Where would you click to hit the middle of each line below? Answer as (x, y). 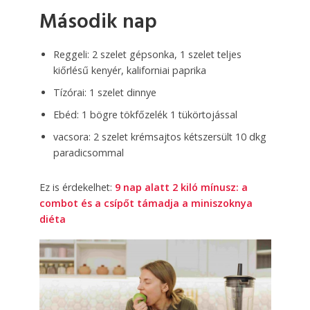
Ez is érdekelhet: (77, 187)
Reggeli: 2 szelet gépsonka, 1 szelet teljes (147, 55)
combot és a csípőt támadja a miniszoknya (146, 203)
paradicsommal (88, 152)
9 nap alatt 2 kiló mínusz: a (181, 187)
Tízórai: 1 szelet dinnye (104, 93)
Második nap (98, 22)
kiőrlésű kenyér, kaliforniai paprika (129, 71)
